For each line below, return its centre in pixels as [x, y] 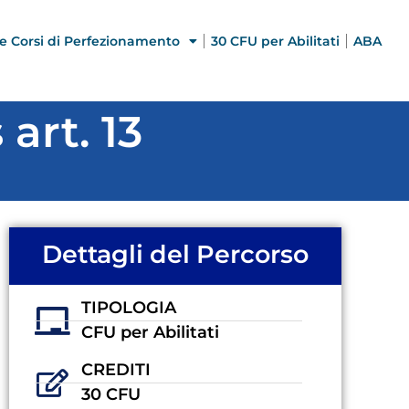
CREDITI [115, 370]
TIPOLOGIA [128, 308]
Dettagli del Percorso [175, 254]
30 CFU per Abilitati [275, 41]
